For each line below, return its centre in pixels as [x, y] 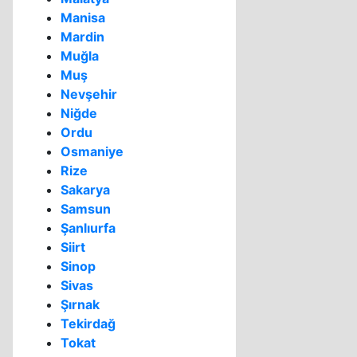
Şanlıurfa [88, 228]
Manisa [83, 18]
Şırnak [80, 304]
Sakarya [85, 190]
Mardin [82, 37]
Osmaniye [92, 151]
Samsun [86, 209]
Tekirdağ [88, 324]
